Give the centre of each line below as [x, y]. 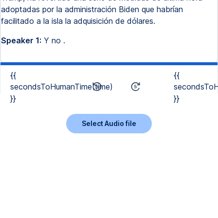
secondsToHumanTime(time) [62, 87]
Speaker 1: [21, 40]
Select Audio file [109, 123]
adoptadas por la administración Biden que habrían [92, 9]
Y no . [53, 40]
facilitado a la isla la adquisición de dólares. [78, 21]
